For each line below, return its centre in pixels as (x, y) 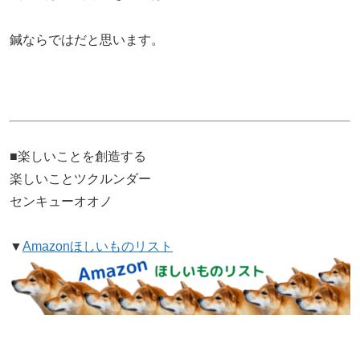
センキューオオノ (61, 201)
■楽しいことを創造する (78, 156)
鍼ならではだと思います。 (87, 40)
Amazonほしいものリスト (98, 246)
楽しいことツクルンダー (80, 178)
